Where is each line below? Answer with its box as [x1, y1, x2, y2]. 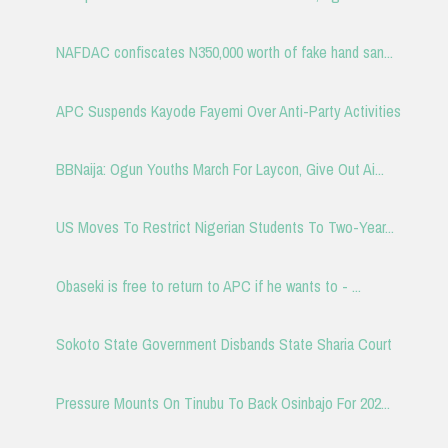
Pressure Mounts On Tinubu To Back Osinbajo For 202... [55, 391, 390, 414]
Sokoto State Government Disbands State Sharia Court [55, 333, 392, 356]
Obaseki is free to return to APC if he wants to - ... [55, 274, 361, 297]
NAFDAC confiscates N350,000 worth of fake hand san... [55, 41, 393, 64]
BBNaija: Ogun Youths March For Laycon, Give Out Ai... [55, 158, 384, 181]
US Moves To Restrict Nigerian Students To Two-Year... [55, 216, 394, 239]
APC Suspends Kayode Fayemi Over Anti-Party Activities [55, 99, 401, 122]
